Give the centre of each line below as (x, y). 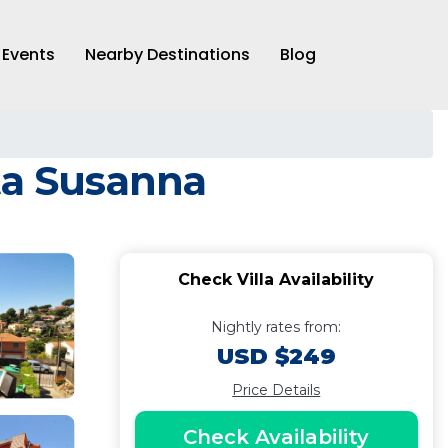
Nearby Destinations (167, 54)
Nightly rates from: (276, 327)
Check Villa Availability (276, 279)
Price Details (276, 390)
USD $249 (276, 356)
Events (28, 54)
